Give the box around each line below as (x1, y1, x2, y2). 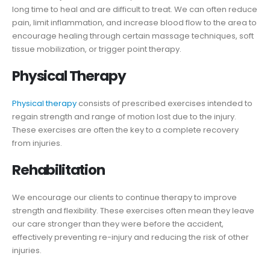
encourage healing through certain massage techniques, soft (12, 30, 254, 42)
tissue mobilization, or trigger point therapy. (12, 43, 181, 55)
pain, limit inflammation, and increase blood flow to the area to (12, 17, 257, 29)
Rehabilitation (12, 160, 105, 180)
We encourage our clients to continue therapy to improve (12, 191, 237, 203)
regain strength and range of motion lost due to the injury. (12, 111, 236, 122)
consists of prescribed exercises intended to (77, 98, 253, 109)
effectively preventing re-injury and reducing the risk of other (12, 231, 249, 243)
